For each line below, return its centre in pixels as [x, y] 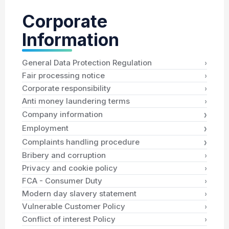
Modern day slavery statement [79, 194]
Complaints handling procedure [81, 142]
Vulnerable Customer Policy [74, 207]
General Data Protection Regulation [87, 63]
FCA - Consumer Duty [62, 181]
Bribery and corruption [64, 155]
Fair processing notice [63, 76]
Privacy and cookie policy [70, 168]
